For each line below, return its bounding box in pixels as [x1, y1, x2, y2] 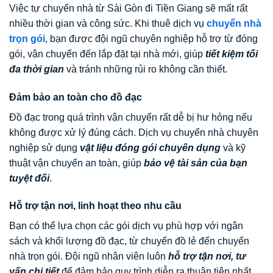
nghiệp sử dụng [9, 142, 80, 153]
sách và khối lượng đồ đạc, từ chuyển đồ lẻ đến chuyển [9, 236, 249, 247]
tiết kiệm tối [205, 48, 258, 59]
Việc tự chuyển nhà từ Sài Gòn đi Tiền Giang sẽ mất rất [9, 2, 247, 13]
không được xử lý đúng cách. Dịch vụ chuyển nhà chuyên [9, 127, 258, 138]
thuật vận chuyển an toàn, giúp [9, 157, 144, 168]
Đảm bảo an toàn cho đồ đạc [9, 91, 142, 102]
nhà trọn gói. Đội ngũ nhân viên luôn [9, 251, 168, 262]
